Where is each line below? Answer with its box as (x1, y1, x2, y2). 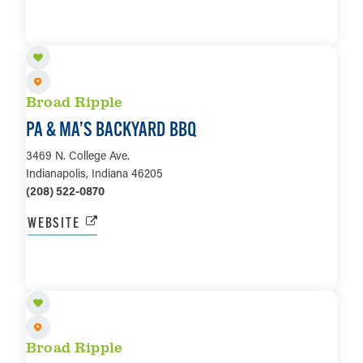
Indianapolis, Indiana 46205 (26, 165, 163, 181)
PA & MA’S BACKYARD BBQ (26, 117, 196, 142)
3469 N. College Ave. (26, 147, 130, 164)
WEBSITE (28, 213, 80, 233)
